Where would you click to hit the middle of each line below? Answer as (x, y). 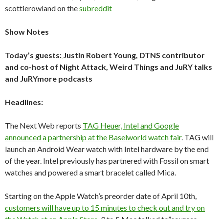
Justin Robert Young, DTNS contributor (134, 55)
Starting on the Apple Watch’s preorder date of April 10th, (101, 196)
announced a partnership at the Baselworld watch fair (93, 137)
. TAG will (197, 137)
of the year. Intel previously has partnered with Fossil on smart (107, 161)
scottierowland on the (42, 8)
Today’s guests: (33, 55)
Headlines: (24, 102)
